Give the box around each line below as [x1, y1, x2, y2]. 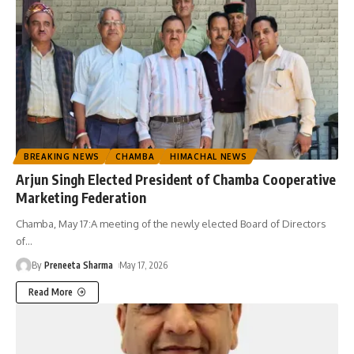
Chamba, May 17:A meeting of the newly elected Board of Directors [16, 217, 326, 231]
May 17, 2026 [119, 259, 168, 272]
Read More [28, 286, 73, 299]
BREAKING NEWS [24, 152, 100, 162]
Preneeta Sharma [44, 259, 114, 272]
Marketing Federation [16, 189, 146, 207]
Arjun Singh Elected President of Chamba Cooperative [16, 171, 336, 189]
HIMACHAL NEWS [170, 152, 247, 162]
